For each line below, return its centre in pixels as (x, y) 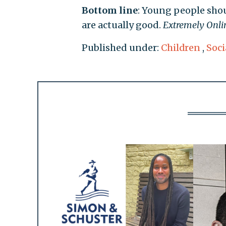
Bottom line (109, 10)
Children (180, 47)
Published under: (121, 47)
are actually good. (122, 25)
